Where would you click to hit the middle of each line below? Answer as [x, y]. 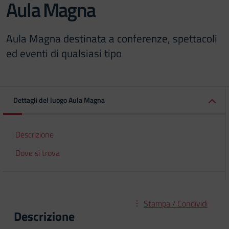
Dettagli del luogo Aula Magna [59, 100]
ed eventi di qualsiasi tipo [64, 53]
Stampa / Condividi [176, 203]
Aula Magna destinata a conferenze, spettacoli [112, 38]
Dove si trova [38, 153]
